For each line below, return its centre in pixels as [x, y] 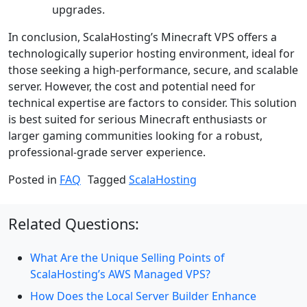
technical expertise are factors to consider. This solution [152, 103]
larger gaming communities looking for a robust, [135, 136]
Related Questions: [74, 224]
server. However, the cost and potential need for [132, 87]
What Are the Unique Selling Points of [127, 258]
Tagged [108, 180]
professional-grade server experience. [107, 152]
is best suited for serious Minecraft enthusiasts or [138, 120]
